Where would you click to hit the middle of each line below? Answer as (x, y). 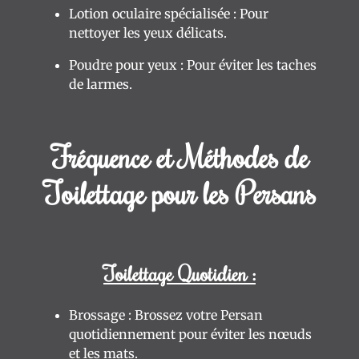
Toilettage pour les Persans (179, 193)
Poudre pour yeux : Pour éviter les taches (193, 65)
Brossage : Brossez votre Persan (166, 315)
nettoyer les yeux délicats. (148, 33)
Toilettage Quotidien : (179, 274)
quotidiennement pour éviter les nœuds (190, 334)
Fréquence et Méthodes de (179, 157)
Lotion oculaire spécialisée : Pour (169, 14)
